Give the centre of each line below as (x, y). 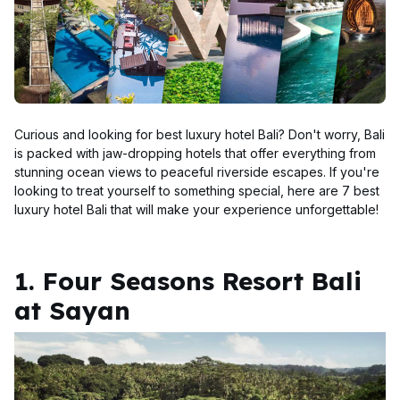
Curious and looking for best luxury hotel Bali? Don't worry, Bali (200, 134)
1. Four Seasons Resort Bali (188, 281)
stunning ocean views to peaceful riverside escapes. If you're (197, 172)
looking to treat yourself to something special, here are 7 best (197, 191)
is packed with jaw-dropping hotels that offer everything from (195, 153)
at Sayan (72, 310)
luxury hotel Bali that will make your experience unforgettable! (196, 209)
